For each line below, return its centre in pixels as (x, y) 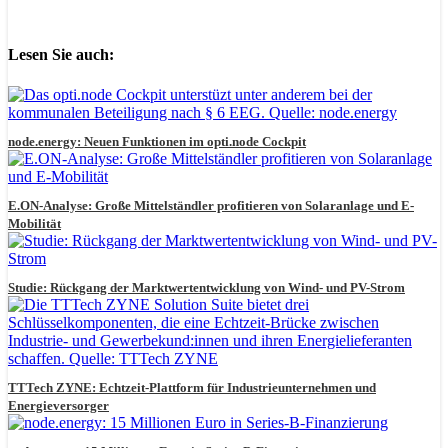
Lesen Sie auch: (61, 55)
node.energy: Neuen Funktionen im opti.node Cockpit (157, 141)
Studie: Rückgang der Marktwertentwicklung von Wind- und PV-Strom (206, 287)
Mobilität (34, 223)
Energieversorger (58, 405)
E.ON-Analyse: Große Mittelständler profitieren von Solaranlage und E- (211, 205)
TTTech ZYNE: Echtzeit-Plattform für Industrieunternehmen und (192, 387)
